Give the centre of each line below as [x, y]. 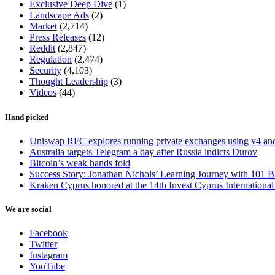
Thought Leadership [69, 82]
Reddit [42, 48]
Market [43, 26]
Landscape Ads [59, 15]
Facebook [48, 233]
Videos [43, 93]
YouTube [47, 266]
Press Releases [58, 37]
